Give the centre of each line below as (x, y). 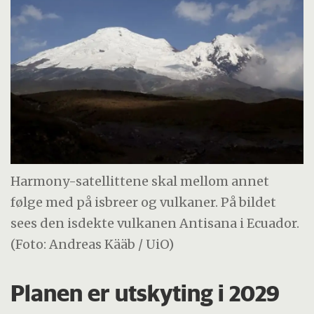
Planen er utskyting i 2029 (145, 293)
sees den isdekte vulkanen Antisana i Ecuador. (155, 223)
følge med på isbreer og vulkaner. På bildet (144, 202)
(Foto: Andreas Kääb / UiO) (93, 244)
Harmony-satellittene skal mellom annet (140, 181)
